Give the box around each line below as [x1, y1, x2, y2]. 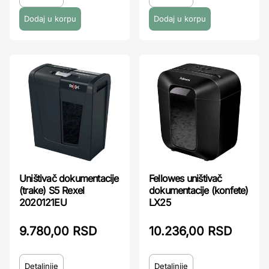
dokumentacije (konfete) [149, 184, 249, 196]
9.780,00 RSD [19, 224, 97, 238]
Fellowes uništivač [149, 172, 222, 184]
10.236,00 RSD [149, 224, 232, 238]
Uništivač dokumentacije [19, 172, 119, 184]
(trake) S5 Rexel [19, 184, 85, 196]
